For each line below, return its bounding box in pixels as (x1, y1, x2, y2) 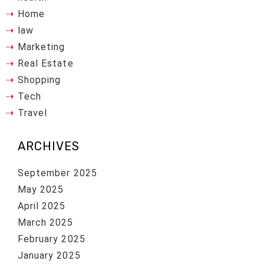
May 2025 (18, 183, 64, 195)
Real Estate (18, 57, 74, 69)
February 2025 (18, 233, 85, 245)
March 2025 (18, 216, 74, 228)
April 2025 (18, 200, 66, 212)
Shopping (18, 74, 61, 85)
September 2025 (18, 167, 97, 179)
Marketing (18, 41, 65, 52)
